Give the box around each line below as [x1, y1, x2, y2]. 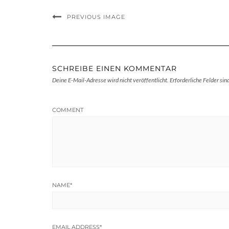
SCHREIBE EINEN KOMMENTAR [52, 64, 177, 74]
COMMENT [52, 106, 83, 114]
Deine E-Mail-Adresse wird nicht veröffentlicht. [52, 76, 169, 84]
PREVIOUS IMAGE [67, 13, 125, 21]
